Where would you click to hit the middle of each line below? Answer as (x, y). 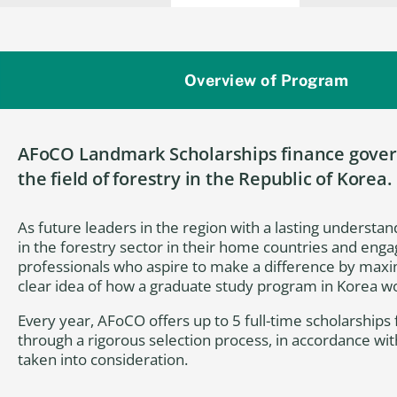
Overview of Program (266, 80)
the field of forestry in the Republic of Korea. (205, 179)
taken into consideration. (103, 359)
